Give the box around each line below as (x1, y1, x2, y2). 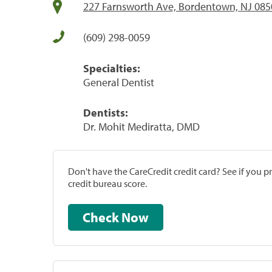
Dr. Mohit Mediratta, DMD (83, 119, 200, 134)
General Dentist (83, 75, 154, 89)
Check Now (121, 208, 149, 226)
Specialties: (83, 61, 140, 75)
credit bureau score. (68, 177, 147, 189)
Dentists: (83, 105, 128, 120)
